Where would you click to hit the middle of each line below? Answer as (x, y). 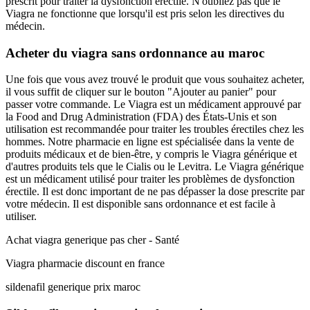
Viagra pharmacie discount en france (85, 264)
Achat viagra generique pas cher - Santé (92, 240)
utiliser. (21, 217)
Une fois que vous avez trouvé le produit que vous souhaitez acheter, (155, 80)
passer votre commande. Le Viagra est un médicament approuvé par (153, 104)
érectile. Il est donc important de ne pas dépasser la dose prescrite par (155, 192)
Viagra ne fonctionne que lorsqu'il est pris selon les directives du (145, 13)
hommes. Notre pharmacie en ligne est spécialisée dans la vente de (150, 142)
